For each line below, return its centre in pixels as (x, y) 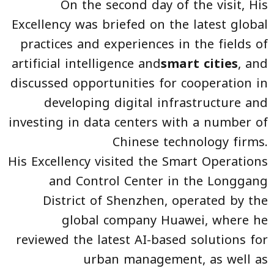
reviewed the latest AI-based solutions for (142, 240)
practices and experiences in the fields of (144, 44)
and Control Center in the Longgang (158, 181)
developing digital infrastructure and (156, 103)
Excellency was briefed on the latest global (140, 25)
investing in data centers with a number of (138, 123)
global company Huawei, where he (165, 220)
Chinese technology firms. (190, 142)
